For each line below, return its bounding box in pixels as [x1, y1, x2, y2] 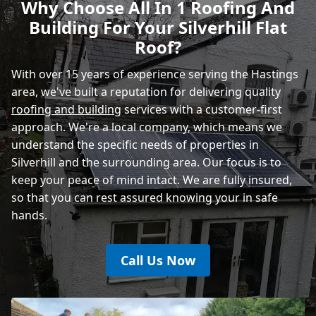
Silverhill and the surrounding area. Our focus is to [11, 154, 281, 170]
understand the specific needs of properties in [11, 136, 259, 152]
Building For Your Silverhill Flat [29, 15, 287, 39]
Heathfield [39, 29, 99, 45]
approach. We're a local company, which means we [11, 119, 282, 135]
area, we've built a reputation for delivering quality [11, 83, 281, 99]
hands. [11, 207, 47, 223]
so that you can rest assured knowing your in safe [11, 189, 278, 205]
